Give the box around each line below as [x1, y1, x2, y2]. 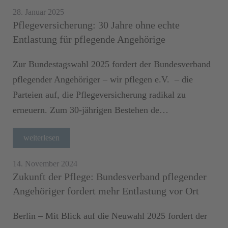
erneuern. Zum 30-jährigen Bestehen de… [13, 104, 168, 115]
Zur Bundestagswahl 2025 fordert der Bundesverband [13, 59, 211, 69]
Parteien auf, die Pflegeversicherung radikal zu [13, 89, 186, 100]
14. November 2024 [13, 159, 77, 168]
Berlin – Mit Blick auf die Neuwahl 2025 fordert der [13, 210, 207, 221]
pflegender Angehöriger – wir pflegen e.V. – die [13, 74, 193, 84]
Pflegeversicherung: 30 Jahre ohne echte [13, 19, 180, 31]
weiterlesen [23, 133, 60, 142]
